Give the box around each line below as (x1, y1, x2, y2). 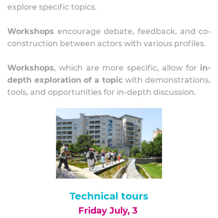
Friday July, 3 (78, 205, 140, 216)
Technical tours (70, 190, 148, 202)
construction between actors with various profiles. (7, 39, 206, 48)
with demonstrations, (125, 75, 211, 85)
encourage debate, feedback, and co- (57, 27, 211, 36)
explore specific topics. (7, 2, 97, 12)
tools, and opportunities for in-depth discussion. (7, 88, 196, 97)
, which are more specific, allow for (54, 63, 200, 73)
